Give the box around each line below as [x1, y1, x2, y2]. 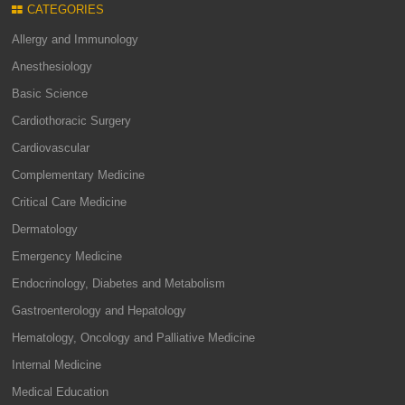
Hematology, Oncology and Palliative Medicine [12, 331, 256, 344]
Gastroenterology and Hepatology [12, 304, 187, 317]
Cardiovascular [12, 141, 90, 155]
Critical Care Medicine [12, 195, 127, 209]
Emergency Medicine [12, 250, 123, 263]
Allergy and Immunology [12, 33, 139, 46]
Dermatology [12, 222, 79, 236]
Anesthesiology [12, 60, 93, 73]
